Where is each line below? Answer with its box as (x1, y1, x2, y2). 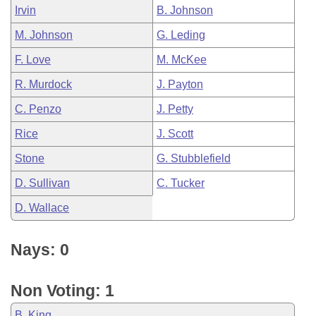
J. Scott (157, 128, 193, 140)
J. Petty (157, 103, 193, 115)
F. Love (15, 54, 51, 66)
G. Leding (157, 29, 205, 41)
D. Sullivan (15, 177, 70, 189)
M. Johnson (15, 29, 73, 41)
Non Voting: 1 (11, 281, 114, 300)
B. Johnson (157, 4, 213, 16)
